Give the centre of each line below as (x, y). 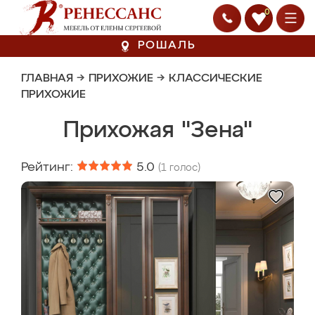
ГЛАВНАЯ (47, 79)
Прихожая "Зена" (157, 131)
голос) (184, 168)
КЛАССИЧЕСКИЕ (216, 79)
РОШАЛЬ (167, 46)
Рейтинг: (49, 167)
